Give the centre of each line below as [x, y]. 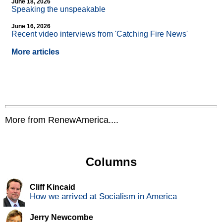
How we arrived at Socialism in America [103, 197]
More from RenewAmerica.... [62, 120]
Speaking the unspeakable [58, 9]
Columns [111, 162]
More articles [35, 52]
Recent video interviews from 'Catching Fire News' [100, 34]
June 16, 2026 [31, 27]
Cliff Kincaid [53, 187]
